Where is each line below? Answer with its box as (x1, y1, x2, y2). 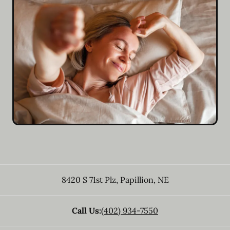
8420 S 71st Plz (61, 174, 116, 185)
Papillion (118, 174, 154, 185)
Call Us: (72, 205, 101, 216)
